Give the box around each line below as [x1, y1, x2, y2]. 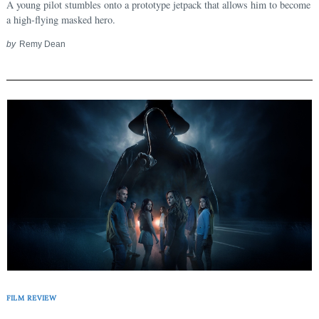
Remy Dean [19, 38, 66, 48]
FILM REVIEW [6, 293, 57, 303]
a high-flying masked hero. [6, 12, 115, 26]
